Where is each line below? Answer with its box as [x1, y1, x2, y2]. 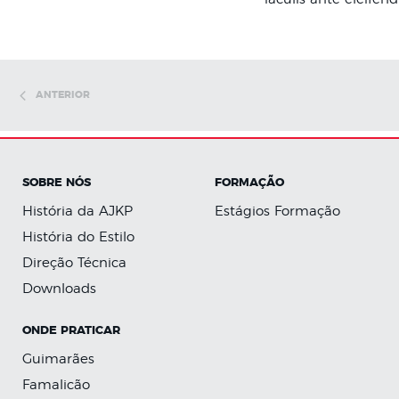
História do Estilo [22, 231, 134, 244]
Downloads [22, 282, 96, 296]
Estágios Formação [214, 205, 340, 218]
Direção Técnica [22, 256, 126, 270]
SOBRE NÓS [22, 177, 91, 189]
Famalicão [22, 379, 90, 392]
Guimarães [22, 353, 94, 366]
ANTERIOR [36, 90, 90, 100]
